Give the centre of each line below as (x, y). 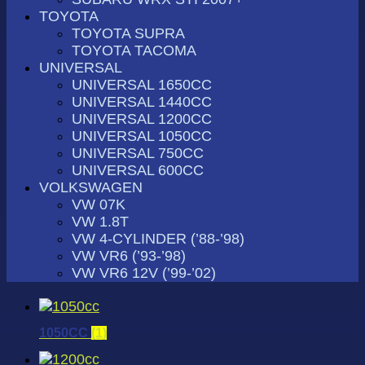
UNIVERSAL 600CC (138, 170)
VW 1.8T (100, 221)
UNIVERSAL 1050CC (142, 136)
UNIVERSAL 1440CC (142, 101)
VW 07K (99, 204)
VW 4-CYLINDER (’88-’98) (158, 238)
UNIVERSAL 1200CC (142, 119)
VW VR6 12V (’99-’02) (144, 273)
